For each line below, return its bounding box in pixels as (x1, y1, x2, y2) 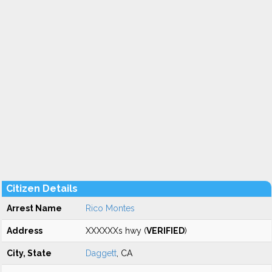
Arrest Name (7, 203, 62, 213)
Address (7, 226, 42, 236)
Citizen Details (6, 183, 78, 194)
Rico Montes (86, 203, 135, 213)
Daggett (86, 248, 117, 258)
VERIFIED (146, 226, 185, 236)
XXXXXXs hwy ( (86, 226, 146, 236)
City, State (7, 248, 52, 258)
